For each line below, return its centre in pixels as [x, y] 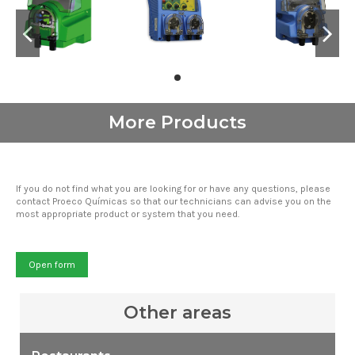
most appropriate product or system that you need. [128, 214]
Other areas [177, 312]
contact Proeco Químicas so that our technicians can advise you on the [174, 201]
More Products [177, 122]
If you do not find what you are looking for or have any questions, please [173, 188]
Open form [52, 264]
